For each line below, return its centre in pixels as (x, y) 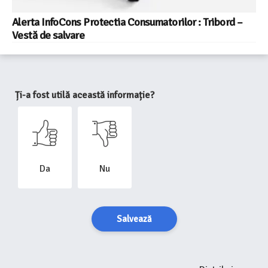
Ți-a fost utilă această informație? (85, 95)
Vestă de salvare (48, 36)
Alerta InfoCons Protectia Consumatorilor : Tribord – (127, 22)
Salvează (134, 219)
